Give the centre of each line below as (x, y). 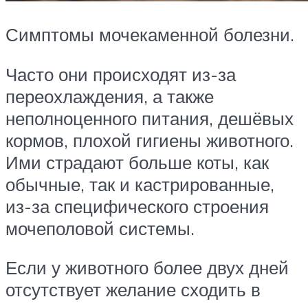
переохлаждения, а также (110, 96)
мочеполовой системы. (100, 228)
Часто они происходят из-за (121, 74)
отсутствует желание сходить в (133, 290)
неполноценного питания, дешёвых (150, 118)
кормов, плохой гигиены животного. (150, 140)
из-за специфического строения (137, 206)
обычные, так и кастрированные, (140, 184)
